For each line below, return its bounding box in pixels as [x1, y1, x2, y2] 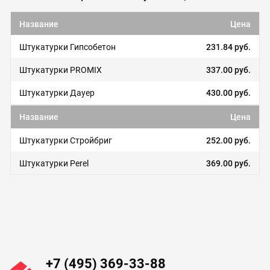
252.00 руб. [206, 135, 251, 145]
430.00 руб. [206, 88, 251, 98]
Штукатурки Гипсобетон [19, 42, 116, 52]
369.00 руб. [206, 158, 251, 168]
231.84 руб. [206, 42, 251, 52]
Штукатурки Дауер [19, 88, 95, 98]
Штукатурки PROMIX [19, 65, 102, 75]
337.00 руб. [206, 65, 251, 75]
